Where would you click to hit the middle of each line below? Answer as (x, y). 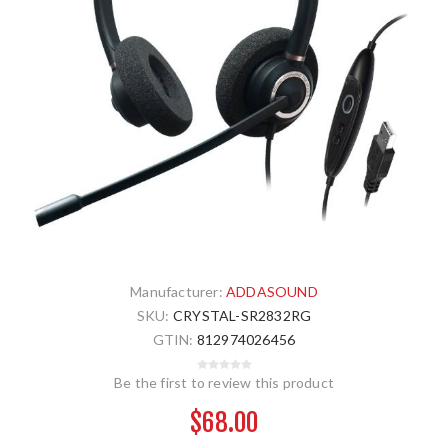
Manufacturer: (176, 291)
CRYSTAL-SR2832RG (242, 315)
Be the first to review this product (224, 382)
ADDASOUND (272, 291)
